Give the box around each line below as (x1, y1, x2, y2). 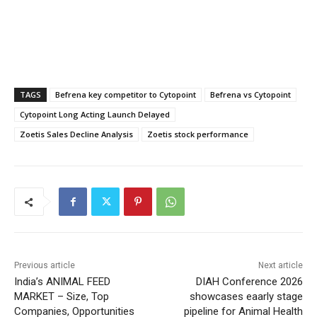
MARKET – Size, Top (14, 290, 109, 304)
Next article (258, 260, 303, 271)
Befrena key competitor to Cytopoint (55, 89, 196, 100)
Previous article (14, 260, 75, 271)
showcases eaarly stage (189, 290, 303, 304)
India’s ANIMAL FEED (14, 275, 110, 289)
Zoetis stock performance (147, 129, 248, 140)
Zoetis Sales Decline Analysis (20, 129, 133, 140)
